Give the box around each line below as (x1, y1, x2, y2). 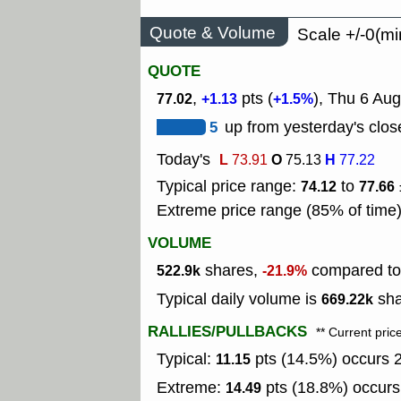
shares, (200, 260, 262, 282)
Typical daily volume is (157, 288, 321, 311)
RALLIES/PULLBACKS (148, 320, 307, 344)
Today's (157, 149, 210, 171)
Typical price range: (157, 175, 301, 198)
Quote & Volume (149, 21, 276, 44)
